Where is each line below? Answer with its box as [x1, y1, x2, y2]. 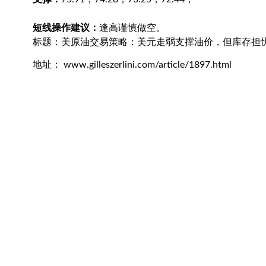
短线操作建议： [33, 23, 99, 33]
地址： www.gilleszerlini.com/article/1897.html [33, 60, 232, 70]
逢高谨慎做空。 [99, 23, 166, 33]
